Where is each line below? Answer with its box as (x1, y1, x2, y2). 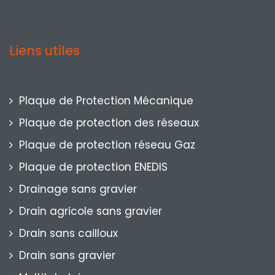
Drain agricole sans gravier (19, 204, 162, 219)
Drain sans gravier (19, 248, 115, 263)
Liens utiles (9, 42, 80, 60)
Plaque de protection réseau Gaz (19, 137, 195, 153)
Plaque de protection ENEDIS (19, 160, 168, 175)
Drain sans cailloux (19, 226, 118, 241)
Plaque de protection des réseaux (19, 115, 199, 131)
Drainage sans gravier (19, 182, 137, 197)
